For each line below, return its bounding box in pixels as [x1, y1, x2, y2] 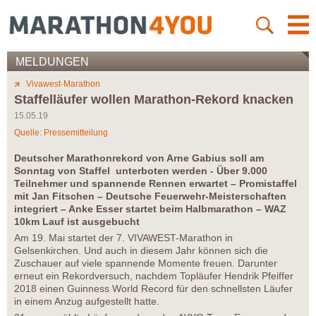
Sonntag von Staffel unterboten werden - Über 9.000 [14, 165, 267, 177]
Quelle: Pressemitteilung [14, 128, 108, 138]
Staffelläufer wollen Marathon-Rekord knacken [14, 92, 293, 107]
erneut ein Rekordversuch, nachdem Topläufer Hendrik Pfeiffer [14, 270, 293, 282]
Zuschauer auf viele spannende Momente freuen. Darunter [14, 257, 277, 269]
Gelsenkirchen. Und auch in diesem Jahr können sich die [14, 245, 268, 257]
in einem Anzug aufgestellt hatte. [14, 296, 159, 308]
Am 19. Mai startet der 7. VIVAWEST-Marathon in [14, 232, 233, 244]
